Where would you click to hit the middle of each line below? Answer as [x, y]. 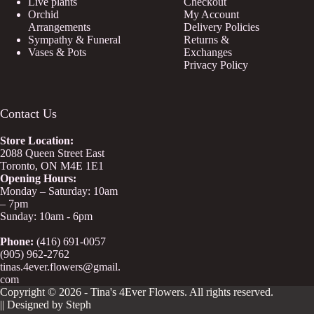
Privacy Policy [216, 65]
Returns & [207, 40]
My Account [212, 15]
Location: [51, 141]
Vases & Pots [57, 53]
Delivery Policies [222, 27]
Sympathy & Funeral [74, 40]
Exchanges [208, 53]
